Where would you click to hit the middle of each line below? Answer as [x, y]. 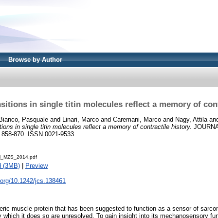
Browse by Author [35, 60]
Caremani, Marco [137, 119]
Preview [36, 166]
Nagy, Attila [191, 119]
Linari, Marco [81, 119]
